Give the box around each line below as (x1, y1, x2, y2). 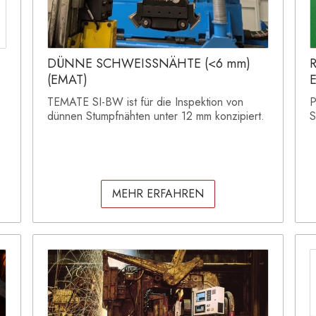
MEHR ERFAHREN (112, 186, 204, 202)
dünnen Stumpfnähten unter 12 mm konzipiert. (47, 108, 265, 125)
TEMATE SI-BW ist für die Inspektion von (47, 94, 243, 111)
